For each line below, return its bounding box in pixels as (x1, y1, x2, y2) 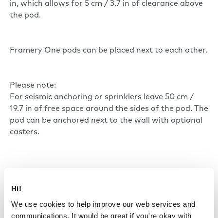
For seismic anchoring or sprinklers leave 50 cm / (10, 93, 194, 102)
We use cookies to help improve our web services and (11, 200, 196, 208)
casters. (10, 128, 39, 137)
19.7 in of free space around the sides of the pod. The (10, 105, 208, 113)
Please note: (10, 82, 56, 90)
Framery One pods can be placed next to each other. (10, 47, 207, 55)
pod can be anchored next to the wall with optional (10, 117, 202, 125)
